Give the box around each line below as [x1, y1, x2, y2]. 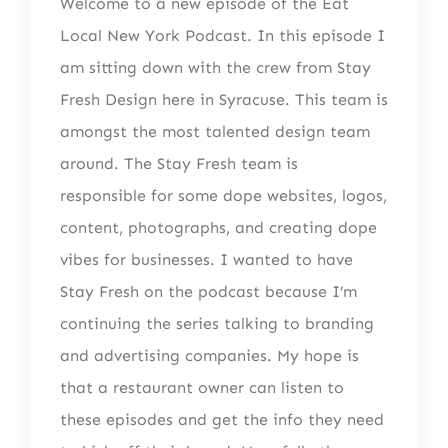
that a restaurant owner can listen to [59, 377, 344, 397]
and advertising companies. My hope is [59, 345, 359, 365]
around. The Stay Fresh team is [59, 153, 298, 173]
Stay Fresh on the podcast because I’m [59, 281, 357, 301]
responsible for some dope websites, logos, [59, 185, 387, 205]
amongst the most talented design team [59, 121, 370, 141]
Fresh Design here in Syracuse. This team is [59, 89, 388, 109]
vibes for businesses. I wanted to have [59, 249, 353, 269]
